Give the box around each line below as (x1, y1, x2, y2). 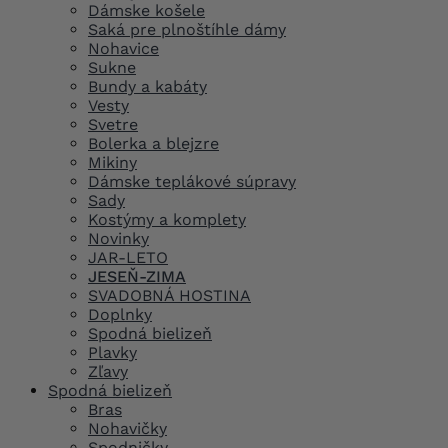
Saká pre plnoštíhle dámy (88, 19, 286, 39)
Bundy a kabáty (88, 76, 207, 96)
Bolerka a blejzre (88, 133, 219, 153)
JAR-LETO (88, 247, 168, 267)
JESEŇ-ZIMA (88, 266, 186, 286)
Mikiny (88, 152, 137, 172)
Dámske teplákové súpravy (88, 171, 296, 191)
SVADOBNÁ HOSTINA (88, 285, 251, 305)
